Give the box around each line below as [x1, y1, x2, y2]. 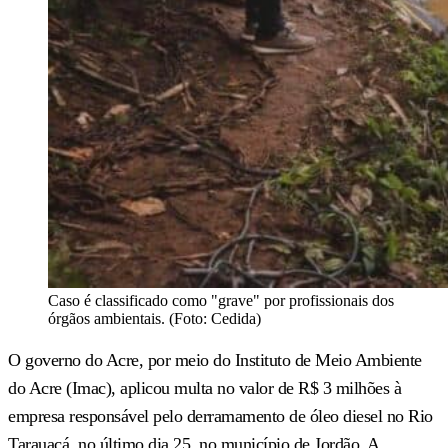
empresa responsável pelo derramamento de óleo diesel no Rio [8, 405, 433, 426]
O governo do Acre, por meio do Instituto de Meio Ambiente [8, 349, 422, 370]
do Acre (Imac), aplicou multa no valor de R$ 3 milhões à [8, 377, 401, 398]
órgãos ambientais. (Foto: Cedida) [48, 309, 261, 327]
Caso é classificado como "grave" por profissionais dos [48, 291, 394, 309]
